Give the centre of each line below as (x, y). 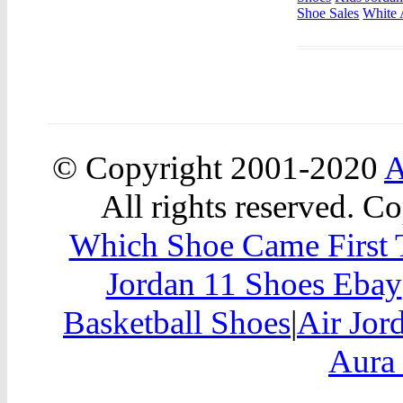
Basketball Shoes (177, 322)
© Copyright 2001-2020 (218, 167)
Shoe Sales (328, 13)
